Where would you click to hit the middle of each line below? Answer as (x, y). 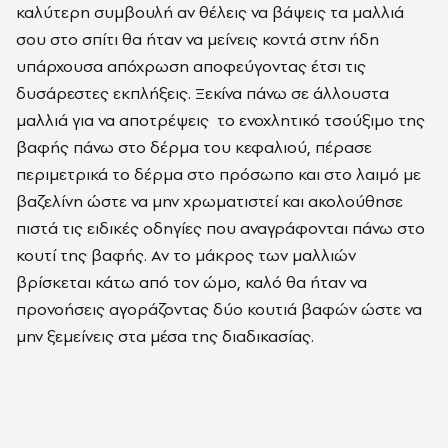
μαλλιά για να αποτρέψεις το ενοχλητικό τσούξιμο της (220, 120)
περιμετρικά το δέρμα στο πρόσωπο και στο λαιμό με (218, 174)
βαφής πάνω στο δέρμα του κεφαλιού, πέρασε (194, 147)
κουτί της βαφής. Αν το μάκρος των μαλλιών (186, 255)
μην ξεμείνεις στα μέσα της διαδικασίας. (165, 336)
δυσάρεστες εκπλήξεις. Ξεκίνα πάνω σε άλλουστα (202, 93)
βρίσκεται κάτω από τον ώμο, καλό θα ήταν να (191, 282)
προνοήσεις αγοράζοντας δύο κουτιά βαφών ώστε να (219, 309)
